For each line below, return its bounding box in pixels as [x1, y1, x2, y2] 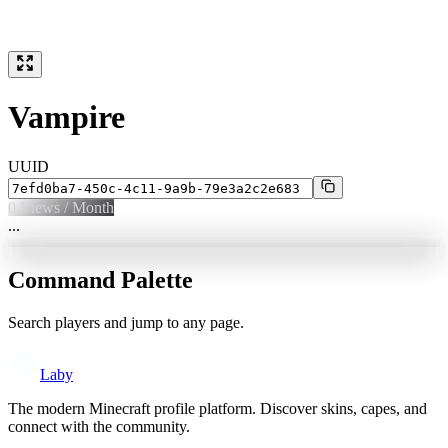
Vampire [8, 99, 125, 136]
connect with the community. [8, 417, 190, 435]
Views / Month [16, 198, 114, 216]
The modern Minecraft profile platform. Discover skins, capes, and [8, 399, 427, 417]
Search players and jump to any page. [8, 313, 244, 331]
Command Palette [8, 266, 193, 293]
